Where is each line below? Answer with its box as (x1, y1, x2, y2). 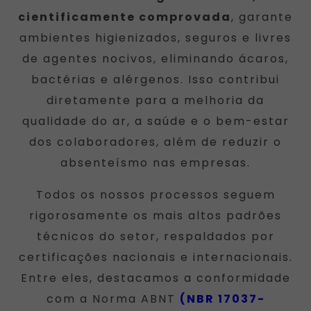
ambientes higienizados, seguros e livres (19, 29, 292, 46)
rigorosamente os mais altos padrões (29, 207, 282, 224)
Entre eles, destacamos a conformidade (20, 269, 291, 286)
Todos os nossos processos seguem (35, 186, 276, 203)
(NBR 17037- (179, 290, 265, 307)
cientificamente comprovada (18, 8, 231, 25)
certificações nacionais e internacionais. (18, 249, 293, 265)
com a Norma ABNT (46, 290, 180, 307)
